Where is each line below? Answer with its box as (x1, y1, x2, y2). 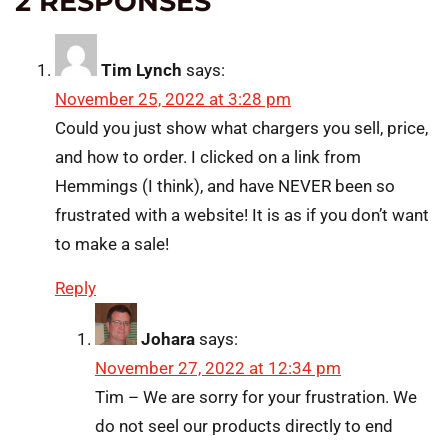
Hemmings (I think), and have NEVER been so (55, 176, 395, 197)
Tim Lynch (101, 60, 182, 81)
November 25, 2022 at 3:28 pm (55, 89, 291, 110)
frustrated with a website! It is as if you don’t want (55, 205, 429, 226)
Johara (141, 328, 195, 349)
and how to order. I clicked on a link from (55, 147, 361, 168)
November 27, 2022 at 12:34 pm (95, 357, 341, 378)
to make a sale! (55, 234, 169, 255)
